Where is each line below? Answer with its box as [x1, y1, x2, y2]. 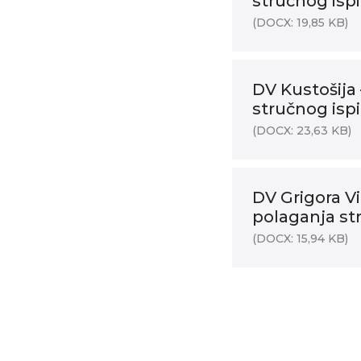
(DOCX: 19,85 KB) [252, 15, 348, 30]
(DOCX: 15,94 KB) [252, 231, 348, 246]
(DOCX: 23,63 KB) [252, 123, 351, 138]
